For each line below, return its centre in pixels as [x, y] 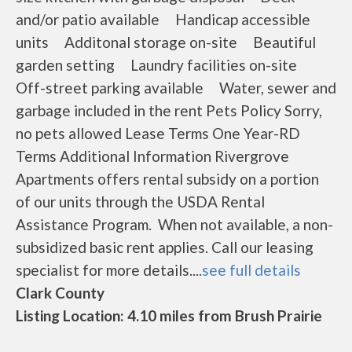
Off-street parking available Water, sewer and [176, 88]
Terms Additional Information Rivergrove [152, 156]
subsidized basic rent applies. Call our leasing [165, 247]
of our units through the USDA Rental [140, 202]
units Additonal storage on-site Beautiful [166, 42]
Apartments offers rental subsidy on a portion [167, 179]
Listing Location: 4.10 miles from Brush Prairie [169, 315]
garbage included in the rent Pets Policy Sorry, [169, 110]
